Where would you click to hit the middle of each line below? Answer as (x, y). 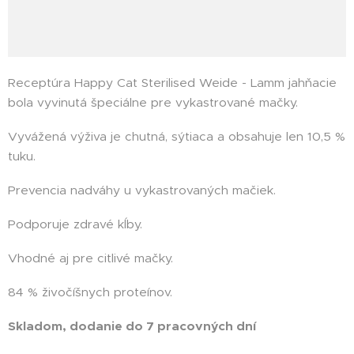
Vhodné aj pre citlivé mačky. (90, 258)
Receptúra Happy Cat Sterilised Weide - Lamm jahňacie (172, 83)
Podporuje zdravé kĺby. (75, 224)
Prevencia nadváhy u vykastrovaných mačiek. (142, 190)
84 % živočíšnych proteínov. (90, 292)
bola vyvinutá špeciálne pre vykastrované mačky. (155, 103)
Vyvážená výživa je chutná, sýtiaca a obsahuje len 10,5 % (177, 137)
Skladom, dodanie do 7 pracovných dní (132, 327)
